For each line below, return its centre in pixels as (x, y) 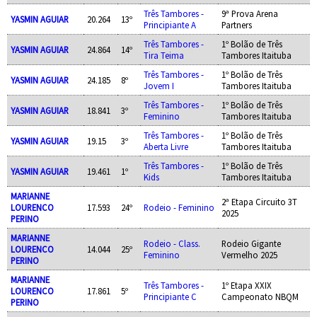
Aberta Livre (166, 146)
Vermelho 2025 (249, 254)
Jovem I (158, 85)
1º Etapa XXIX (246, 285)
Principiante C (170, 296)
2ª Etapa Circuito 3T (259, 201)
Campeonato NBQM (260, 296)
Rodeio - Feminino (179, 207)
